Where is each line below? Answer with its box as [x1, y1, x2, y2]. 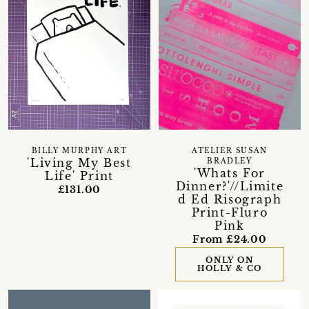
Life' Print [45, 169, 114, 183]
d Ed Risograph [177, 192, 282, 207]
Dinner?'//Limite [175, 179, 284, 194]
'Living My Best [27, 156, 132, 170]
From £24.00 [192, 233, 267, 246]
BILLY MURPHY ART [31, 147, 128, 156]
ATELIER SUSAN [192, 147, 268, 156]
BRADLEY [207, 157, 252, 166]
